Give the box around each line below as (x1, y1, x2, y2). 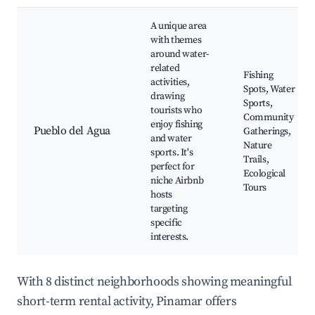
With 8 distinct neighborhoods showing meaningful (17, 274, 292, 290)
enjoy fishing (150, 118, 202, 131)
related (150, 62, 180, 75)
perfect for (150, 160, 195, 174)
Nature (243, 139, 272, 153)
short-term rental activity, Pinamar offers (17, 293, 237, 310)
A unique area (150, 20, 207, 33)
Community (243, 111, 294, 124)
